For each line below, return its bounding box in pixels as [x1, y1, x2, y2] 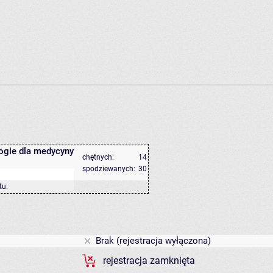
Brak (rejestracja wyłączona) [93, 235, 211, 246]
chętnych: [82, 152, 114, 161]
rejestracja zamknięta [103, 255, 195, 266]
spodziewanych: [82, 164, 135, 173]
